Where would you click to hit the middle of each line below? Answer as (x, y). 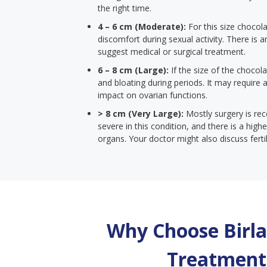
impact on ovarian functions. (153, 95)
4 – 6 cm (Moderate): (143, 27)
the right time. (126, 8)
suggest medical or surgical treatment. (172, 52)
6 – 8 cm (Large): (134, 70)
